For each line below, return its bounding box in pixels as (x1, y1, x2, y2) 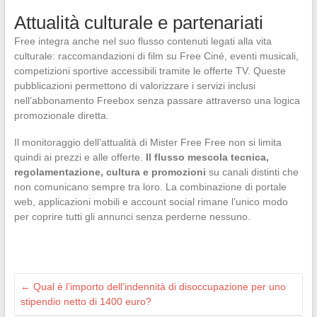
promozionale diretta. (13, 110, 109, 122)
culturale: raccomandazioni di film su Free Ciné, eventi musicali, (13, 50, 299, 62)
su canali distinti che (205, 166, 299, 178)
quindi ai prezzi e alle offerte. (13, 151, 146, 163)
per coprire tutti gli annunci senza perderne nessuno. (13, 211, 250, 223)
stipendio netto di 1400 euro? (20, 296, 151, 308)
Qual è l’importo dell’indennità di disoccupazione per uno (30, 281, 286, 293)
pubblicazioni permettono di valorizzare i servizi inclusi (13, 80, 255, 92)
